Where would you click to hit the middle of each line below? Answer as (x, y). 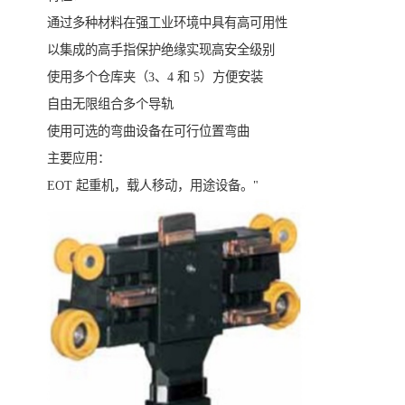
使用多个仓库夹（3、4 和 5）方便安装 (155, 77)
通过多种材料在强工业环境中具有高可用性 (167, 23)
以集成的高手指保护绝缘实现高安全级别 (161, 50)
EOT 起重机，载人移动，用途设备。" (153, 186)
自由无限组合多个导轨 (110, 104)
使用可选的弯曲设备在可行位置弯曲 (148, 132)
